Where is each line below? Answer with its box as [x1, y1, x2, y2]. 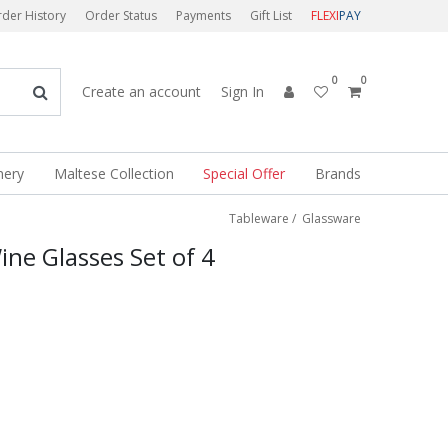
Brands [314, 164, 361, 183]
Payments [176, 7, 231, 24]
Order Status [85, 7, 157, 24]
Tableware [229, 210, 289, 227]
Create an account [82, 82, 201, 101]
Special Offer [203, 164, 286, 183]
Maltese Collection [53, 164, 174, 183]
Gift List [250, 7, 292, 24]
